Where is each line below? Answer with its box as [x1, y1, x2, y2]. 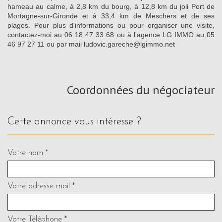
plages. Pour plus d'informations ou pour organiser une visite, [7, 21, 215, 29]
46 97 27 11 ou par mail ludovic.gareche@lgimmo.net [7, 40, 175, 48]
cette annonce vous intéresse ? [14, 116, 141, 127]
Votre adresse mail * [7, 181, 75, 190]
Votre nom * [7, 148, 48, 157]
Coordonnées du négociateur [67, 82, 215, 98]
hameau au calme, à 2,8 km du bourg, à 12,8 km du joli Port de [7, 2, 215, 10]
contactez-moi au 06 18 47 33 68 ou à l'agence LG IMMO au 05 [7, 30, 215, 39]
